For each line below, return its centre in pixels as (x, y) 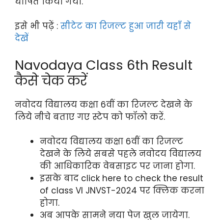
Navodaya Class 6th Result (104, 65)
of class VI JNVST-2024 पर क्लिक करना (122, 191)
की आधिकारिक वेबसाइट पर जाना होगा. (117, 166)
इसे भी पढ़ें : (38, 26)
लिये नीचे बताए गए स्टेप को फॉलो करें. (90, 117)
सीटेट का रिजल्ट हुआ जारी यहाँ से (126, 26)
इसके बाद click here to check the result (122, 179)
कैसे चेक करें (51, 81)
